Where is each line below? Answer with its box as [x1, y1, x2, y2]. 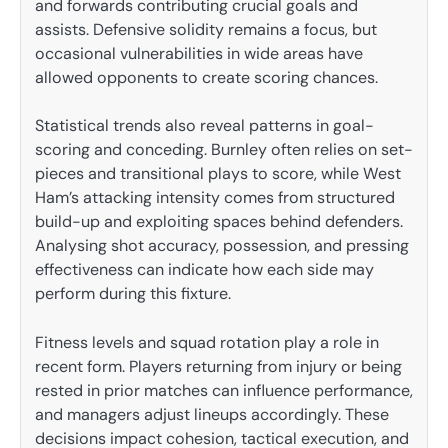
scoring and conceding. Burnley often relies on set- [35, 139, 413, 161]
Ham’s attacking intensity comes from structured [35, 187, 395, 209]
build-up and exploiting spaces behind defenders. [35, 211, 403, 233]
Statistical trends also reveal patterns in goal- [35, 115, 374, 137]
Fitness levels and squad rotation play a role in [35, 331, 379, 353]
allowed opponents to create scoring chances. [35, 67, 378, 89]
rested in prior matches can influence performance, [35, 379, 413, 401]
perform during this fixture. [35, 283, 231, 305]
